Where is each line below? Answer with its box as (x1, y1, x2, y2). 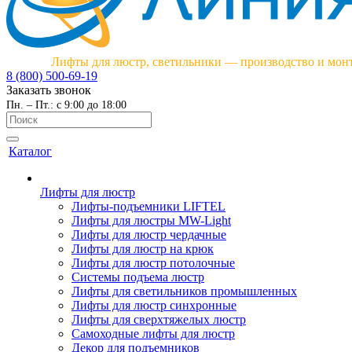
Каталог (9, 145, 52, 158)
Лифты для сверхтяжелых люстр (71, 313, 246, 326)
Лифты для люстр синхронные (71, 299, 236, 312)
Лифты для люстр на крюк (71, 242, 214, 255)
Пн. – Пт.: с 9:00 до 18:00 (6, 99, 126, 111)
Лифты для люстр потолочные (71, 256, 235, 269)
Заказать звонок (6, 83, 91, 97)
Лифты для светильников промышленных (71, 284, 297, 298)
